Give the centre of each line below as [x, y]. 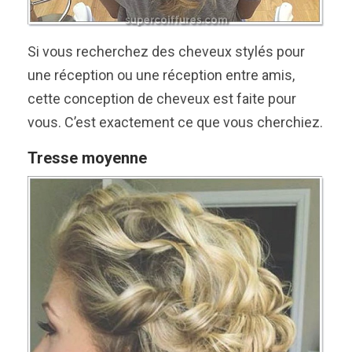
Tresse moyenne [87, 158]
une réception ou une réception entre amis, [161, 75]
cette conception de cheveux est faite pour [162, 99]
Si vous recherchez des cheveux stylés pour [166, 52]
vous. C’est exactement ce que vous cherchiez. [175, 123]
